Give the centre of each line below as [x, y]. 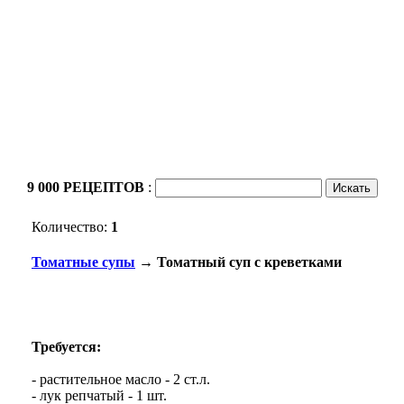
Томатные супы [83, 262]
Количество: [71, 227]
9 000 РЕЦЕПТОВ [87, 187]
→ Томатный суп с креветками [239, 262]
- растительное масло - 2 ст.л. [121, 379]
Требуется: [66, 346]
